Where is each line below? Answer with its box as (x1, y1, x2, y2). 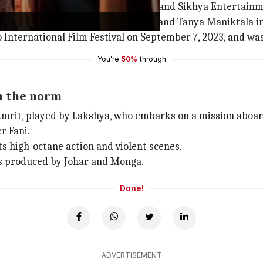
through (139, 55, 166, 63)
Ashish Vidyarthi (10, 16, 86, 28)
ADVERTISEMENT (101, 251, 162, 259)
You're (97, 55, 119, 63)
